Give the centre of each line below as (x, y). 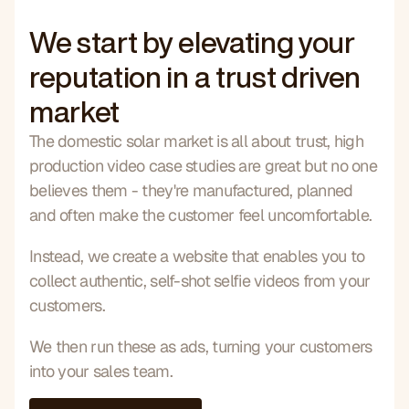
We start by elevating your (192, 42)
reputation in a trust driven (195, 76)
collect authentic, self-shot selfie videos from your (200, 280)
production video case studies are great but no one (203, 165)
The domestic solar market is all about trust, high (196, 141)
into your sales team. (101, 371)
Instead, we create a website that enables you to (197, 256)
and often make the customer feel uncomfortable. (201, 215)
